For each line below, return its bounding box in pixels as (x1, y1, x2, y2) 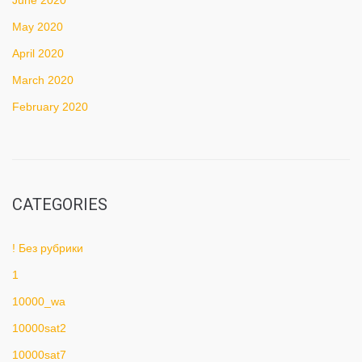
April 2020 (12, 47, 64, 60)
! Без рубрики (12, 242, 83, 255)
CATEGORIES (12, 195, 107, 214)
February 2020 (12, 100, 88, 113)
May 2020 (12, 20, 63, 33)
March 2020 (12, 74, 74, 86)
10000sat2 (12, 322, 66, 335)
